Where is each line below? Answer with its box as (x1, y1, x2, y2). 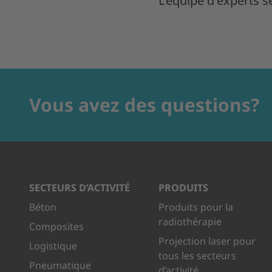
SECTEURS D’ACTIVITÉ (29, 181, 130, 195)
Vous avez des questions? (29, 92, 259, 118)
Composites (29, 220, 84, 234)
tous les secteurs (158, 249, 237, 263)
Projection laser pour (158, 234, 256, 248)
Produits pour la (158, 200, 234, 214)
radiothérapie (158, 215, 222, 229)
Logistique (29, 239, 77, 253)
